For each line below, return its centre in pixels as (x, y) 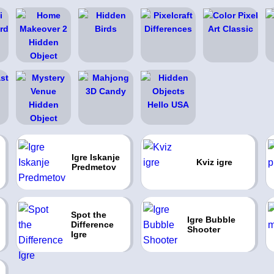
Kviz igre (214, 162)
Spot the (88, 215)
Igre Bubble (212, 220)
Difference (92, 224)
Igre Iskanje (95, 157)
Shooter (204, 229)
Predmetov (94, 167)
